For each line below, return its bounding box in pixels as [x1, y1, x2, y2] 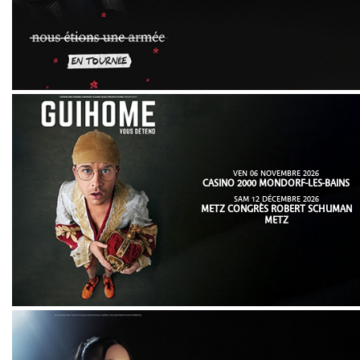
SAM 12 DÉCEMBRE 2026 [233, 194, 319, 203]
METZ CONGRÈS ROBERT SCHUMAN [200, 204, 352, 215]
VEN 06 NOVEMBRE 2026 [233, 169, 319, 178]
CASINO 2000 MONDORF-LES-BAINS [202, 178, 350, 189]
